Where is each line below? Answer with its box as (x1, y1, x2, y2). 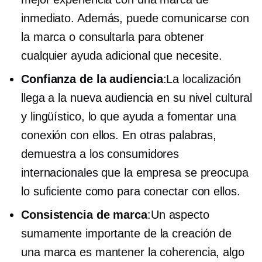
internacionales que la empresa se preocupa (21, 166, 249, 179)
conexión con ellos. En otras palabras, (21, 129, 217, 142)
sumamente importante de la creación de (21, 227, 232, 240)
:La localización (163, 73, 241, 85)
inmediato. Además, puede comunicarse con (21, 12, 249, 25)
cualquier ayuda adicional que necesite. (21, 49, 223, 62)
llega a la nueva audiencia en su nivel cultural (21, 91, 253, 104)
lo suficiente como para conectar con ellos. (21, 185, 240, 198)
